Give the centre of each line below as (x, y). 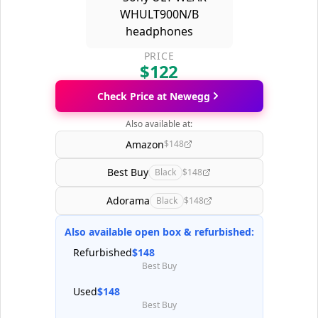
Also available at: (159, 124)
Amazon (145, 144)
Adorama (128, 201)
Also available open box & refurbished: (159, 231)
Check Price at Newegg (153, 96)
